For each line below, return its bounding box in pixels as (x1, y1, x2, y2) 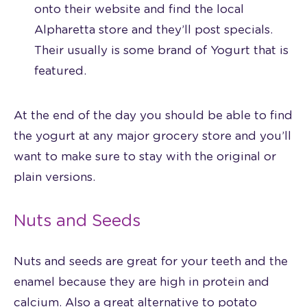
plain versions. (14, 171, 95, 183)
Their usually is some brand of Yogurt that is (34, 44, 288, 56)
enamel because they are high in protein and (14, 275, 269, 288)
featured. (34, 64, 86, 77)
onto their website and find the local (34, 3, 244, 15)
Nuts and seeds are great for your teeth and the (14, 255, 288, 267)
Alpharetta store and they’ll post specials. (34, 23, 273, 36)
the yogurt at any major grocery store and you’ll (14, 130, 291, 142)
